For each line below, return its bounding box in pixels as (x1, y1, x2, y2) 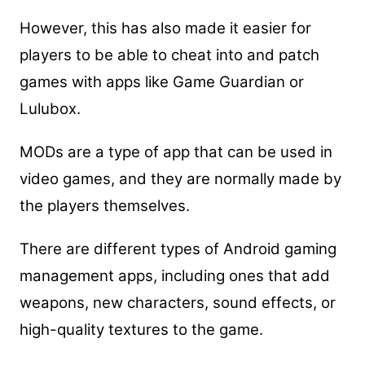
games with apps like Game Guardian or (19, 72, 304, 91)
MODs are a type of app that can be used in (19, 142, 332, 161)
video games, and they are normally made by (19, 169, 341, 188)
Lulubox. (19, 99, 81, 118)
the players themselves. (19, 196, 190, 215)
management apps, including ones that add (19, 266, 330, 285)
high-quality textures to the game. (19, 319, 263, 339)
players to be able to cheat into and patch (19, 45, 319, 64)
